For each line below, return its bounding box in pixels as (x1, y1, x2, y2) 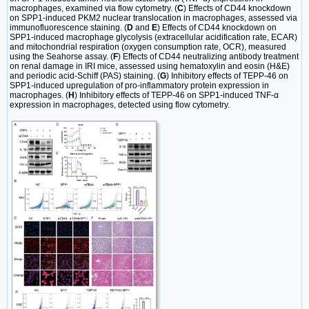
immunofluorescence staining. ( (10, 23, 127, 33)
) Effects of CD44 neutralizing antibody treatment (118, 52, 299, 62)
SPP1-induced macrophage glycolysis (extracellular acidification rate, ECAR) (10, 32, 297, 43)
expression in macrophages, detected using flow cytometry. (10, 100, 230, 110)
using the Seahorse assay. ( (10, 52, 113, 62)
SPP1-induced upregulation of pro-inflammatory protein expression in (10, 81, 269, 91)
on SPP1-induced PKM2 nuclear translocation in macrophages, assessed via (10, 13, 297, 23)
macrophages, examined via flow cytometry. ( (10, 3, 177, 14)
